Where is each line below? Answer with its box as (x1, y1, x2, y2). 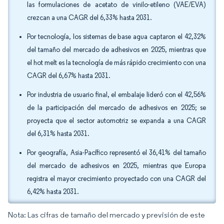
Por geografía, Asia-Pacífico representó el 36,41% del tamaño (27, 148, 206, 157)
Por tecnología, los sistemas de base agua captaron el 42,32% (27, 32, 206, 41)
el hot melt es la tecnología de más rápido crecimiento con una (27, 58, 206, 67)
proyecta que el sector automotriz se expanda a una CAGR (27, 116, 206, 125)
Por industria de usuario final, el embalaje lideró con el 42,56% (27, 90, 206, 99)
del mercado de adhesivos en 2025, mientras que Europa (27, 161, 206, 170)
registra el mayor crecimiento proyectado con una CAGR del (27, 174, 206, 183)
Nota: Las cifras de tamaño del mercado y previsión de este (8, 210, 205, 219)
